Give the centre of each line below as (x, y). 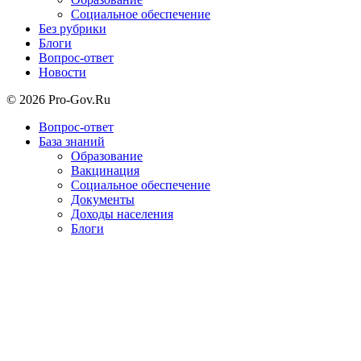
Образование (107, 156)
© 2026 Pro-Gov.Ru (58, 99)
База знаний (72, 141)
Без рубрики (73, 28)
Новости (62, 72)
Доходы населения (122, 214)
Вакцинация (105, 170)
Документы (103, 199)
